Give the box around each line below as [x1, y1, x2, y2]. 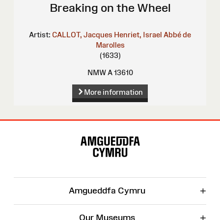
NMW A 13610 [87, 68, 133, 77]
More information [83, 88, 143, 97]
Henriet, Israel [114, 30, 162, 39]
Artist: [29, 30, 51, 39]
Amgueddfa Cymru [68, 185, 145, 195]
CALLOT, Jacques [52, 30, 112, 39]
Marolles [95, 40, 125, 49]
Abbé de [164, 30, 191, 39]
